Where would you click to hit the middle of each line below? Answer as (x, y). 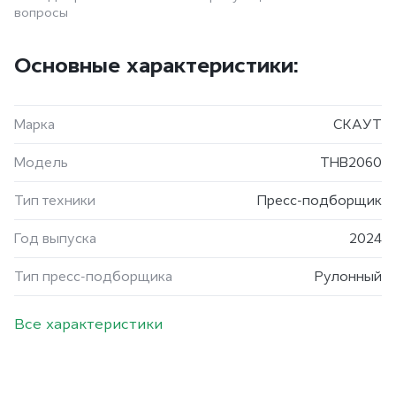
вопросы (41, 13)
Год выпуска (55, 239)
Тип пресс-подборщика (93, 277)
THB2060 (351, 163)
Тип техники (55, 201)
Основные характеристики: (156, 66)
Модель (41, 163)
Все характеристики (88, 324)
